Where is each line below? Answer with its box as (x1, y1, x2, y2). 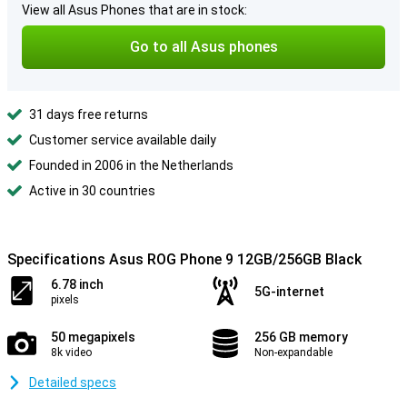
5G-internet (254, 284, 324, 299)
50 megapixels (51, 330, 135, 344)
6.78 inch (51, 277, 104, 292)
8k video (51, 346, 92, 359)
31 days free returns (29, 107, 148, 122)
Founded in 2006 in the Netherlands (29, 158, 233, 173)
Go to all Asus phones (129, 38, 278, 55)
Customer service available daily (29, 133, 216, 147)
